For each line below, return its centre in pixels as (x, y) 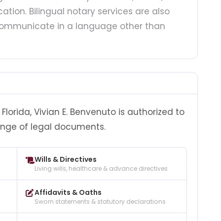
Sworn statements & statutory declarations (100, 201)
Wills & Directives (65, 160)
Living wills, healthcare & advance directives (101, 169)
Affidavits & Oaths (68, 192)
